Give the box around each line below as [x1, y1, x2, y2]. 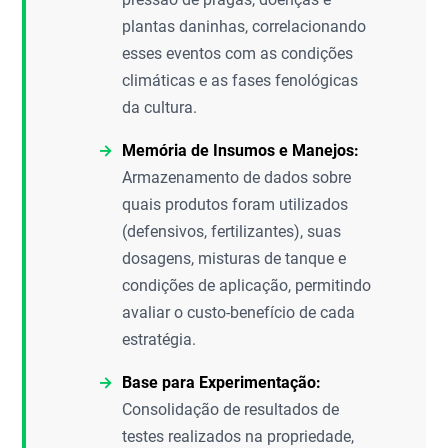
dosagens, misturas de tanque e [122, 249, 347, 268]
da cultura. [122, 98, 198, 117]
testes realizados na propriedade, [122, 427, 355, 446]
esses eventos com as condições [122, 44, 354, 63]
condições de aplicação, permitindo [122, 276, 372, 295]
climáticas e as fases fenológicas [122, 71, 359, 90]
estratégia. [122, 330, 197, 349]
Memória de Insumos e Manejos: [122, 141, 360, 160]
